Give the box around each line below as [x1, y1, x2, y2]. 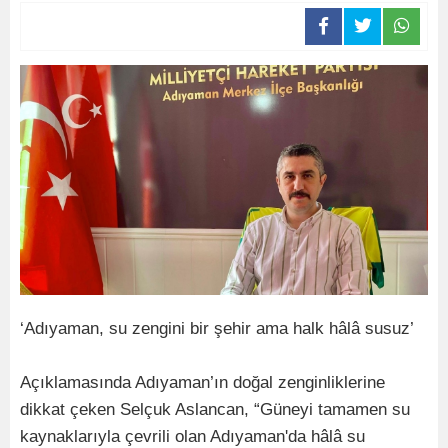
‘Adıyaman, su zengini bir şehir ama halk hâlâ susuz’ [20, 318, 414, 338]
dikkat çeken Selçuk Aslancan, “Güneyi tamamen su [20, 399, 410, 419]
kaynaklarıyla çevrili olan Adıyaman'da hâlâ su [20, 426, 365, 446]
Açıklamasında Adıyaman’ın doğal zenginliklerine [20, 372, 385, 392]
